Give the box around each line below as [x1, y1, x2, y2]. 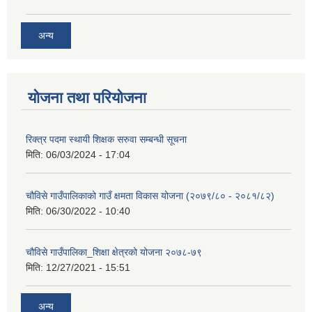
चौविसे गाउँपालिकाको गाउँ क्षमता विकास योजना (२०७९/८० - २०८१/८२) [26, 189, 274, 201]
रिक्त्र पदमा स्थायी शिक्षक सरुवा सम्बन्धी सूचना [26, 133, 187, 145]
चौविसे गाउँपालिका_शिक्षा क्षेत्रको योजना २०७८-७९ [26, 246, 202, 258]
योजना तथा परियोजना [28, 88, 146, 107]
